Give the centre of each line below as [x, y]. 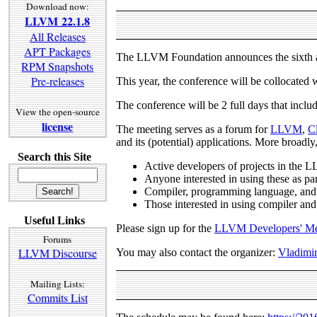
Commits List [57, 297]
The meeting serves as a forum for [193, 129]
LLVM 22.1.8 [58, 21]
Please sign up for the [165, 229]
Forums [58, 239]
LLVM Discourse [57, 253]
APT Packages [58, 52]
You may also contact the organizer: [197, 253]
